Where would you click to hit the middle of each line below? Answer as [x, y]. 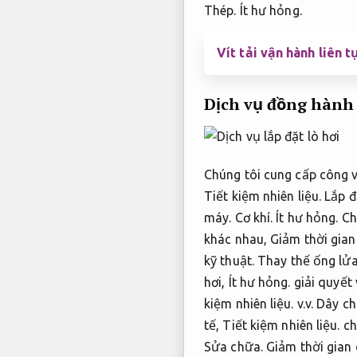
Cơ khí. [254, 218]
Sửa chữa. [233, 347]
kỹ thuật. [229, 261]
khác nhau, [237, 239]
